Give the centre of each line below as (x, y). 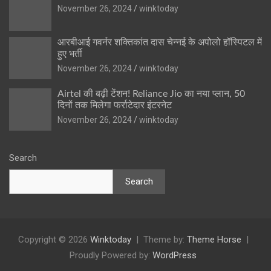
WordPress (175, 255)
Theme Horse (214, 239)
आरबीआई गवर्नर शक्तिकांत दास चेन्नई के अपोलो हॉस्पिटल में (160, 42)
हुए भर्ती (70, 54)
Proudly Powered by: (111, 255)
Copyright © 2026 (54, 239)
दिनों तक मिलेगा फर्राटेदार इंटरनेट (115, 105)
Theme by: (165, 239)
